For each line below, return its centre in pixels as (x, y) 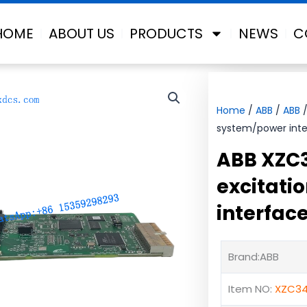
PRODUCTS (166, 34)
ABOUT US (81, 34)
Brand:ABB (253, 257)
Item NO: (251, 289)
